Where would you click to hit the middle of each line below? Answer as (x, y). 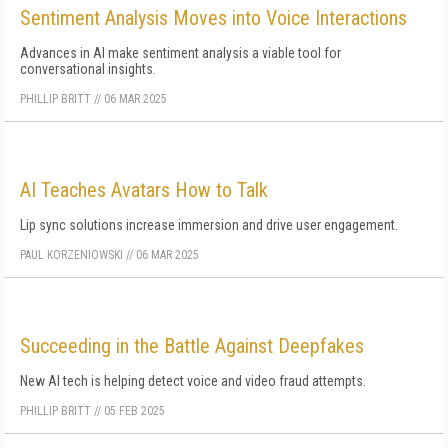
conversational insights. (88, 69)
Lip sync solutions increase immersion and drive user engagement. (209, 225)
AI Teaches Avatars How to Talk (144, 190)
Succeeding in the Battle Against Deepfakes (192, 346)
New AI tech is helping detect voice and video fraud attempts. (193, 381)
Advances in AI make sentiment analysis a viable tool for (180, 53)
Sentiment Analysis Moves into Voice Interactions (213, 18)
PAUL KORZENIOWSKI (71, 255)
